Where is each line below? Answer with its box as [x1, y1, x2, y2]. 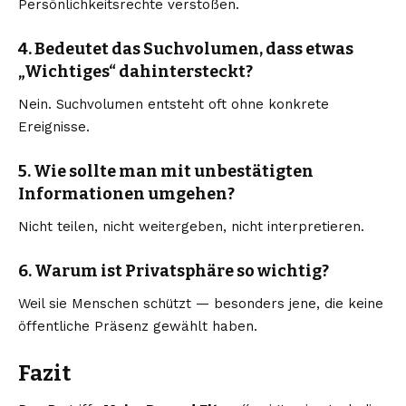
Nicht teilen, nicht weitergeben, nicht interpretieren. [18, 218, 364, 236]
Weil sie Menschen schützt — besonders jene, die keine [18, 295, 383, 313]
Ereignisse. [18, 118, 90, 135]
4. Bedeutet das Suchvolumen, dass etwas [18, 38, 353, 59]
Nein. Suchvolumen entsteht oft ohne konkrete [18, 95, 329, 112]
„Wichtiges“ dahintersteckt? [18, 61, 253, 82]
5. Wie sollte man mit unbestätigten [18, 160, 314, 181]
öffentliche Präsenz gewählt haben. [18, 318, 257, 335]
